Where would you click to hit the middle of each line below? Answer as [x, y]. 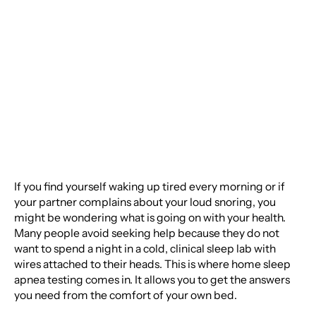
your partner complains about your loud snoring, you [145, 202]
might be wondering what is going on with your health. [150, 217]
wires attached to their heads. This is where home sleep [152, 264]
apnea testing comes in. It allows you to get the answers [152, 279]
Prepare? [68, 48]
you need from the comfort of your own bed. [125, 295]
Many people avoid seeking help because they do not [146, 233]
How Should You [113, 19]
